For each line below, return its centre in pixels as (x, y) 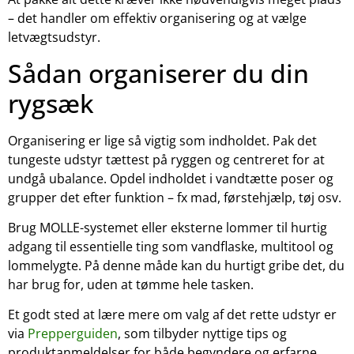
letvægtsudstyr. (54, 38)
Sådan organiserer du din (158, 73)
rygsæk (51, 103)
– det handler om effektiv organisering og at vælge (157, 19)
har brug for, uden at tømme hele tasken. (131, 284)
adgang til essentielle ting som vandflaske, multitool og (171, 246)
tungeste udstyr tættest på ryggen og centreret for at (166, 159)
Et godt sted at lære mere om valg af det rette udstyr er (172, 315)
